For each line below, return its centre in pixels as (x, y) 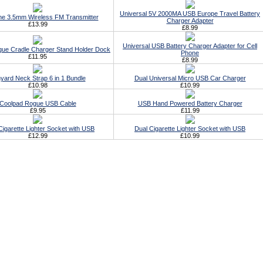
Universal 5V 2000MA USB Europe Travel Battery (190, 14)
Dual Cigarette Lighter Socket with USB (190, 129)
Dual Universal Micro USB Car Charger (190, 78)
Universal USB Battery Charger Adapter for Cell (190, 46)
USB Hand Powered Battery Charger (190, 103)
